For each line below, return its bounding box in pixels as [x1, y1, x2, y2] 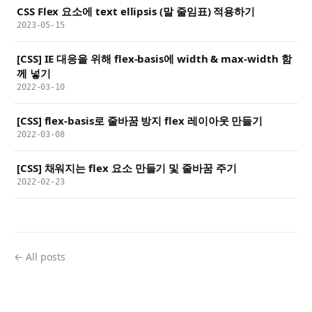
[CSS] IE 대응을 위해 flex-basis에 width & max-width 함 [17, 51, 292, 65]
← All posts [14, 249, 65, 263]
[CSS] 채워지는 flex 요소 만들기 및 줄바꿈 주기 [17, 160, 237, 175]
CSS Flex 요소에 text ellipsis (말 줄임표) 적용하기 [17, 3, 256, 18]
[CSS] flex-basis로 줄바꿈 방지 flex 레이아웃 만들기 [17, 113, 263, 127]
